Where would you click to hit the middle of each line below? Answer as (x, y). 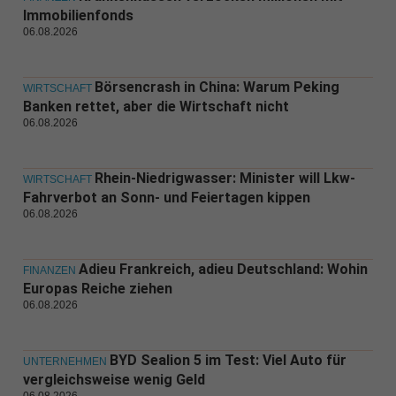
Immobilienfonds (78, 16)
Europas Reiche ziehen (97, 289)
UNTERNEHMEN (65, 362)
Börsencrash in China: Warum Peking (217, 88)
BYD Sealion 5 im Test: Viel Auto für (228, 361)
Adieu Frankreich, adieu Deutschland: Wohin (223, 270)
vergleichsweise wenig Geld (114, 380)
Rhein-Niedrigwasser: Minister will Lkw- (225, 179)
